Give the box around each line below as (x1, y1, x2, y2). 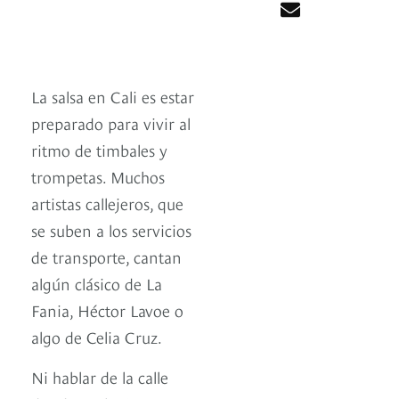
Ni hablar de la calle (31, 365, 168, 388)
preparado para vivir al (31, 111, 191, 134)
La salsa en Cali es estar (31, 85, 194, 108)
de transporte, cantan (31, 245, 182, 268)
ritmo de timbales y (31, 138, 167, 161)
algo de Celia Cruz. (31, 325, 162, 348)
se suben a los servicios (31, 218, 191, 241)
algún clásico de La (31, 272, 162, 295)
